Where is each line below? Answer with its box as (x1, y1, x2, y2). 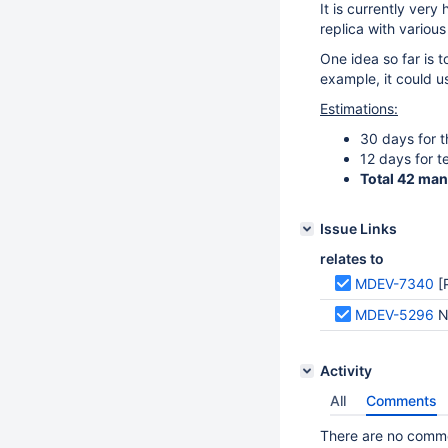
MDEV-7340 (355, 275, 434, 292)
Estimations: (320, 100, 398, 117)
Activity (320, 362, 372, 379)
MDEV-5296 (355, 306, 434, 323)
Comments (366, 392, 437, 409)
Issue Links (320, 220, 397, 237)
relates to (320, 250, 384, 267)
